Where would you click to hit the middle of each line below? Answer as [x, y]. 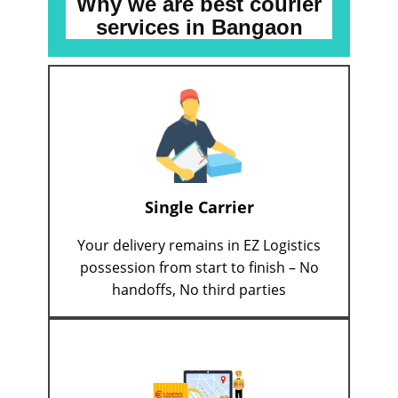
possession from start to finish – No [199, 268]
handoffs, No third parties [199, 290]
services [140, 28]
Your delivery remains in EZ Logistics [199, 246]
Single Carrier [199, 207]
